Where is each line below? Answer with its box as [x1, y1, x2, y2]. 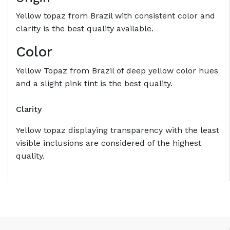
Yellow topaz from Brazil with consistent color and [16, 11, 215, 21]
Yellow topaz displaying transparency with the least [16, 125, 219, 136]
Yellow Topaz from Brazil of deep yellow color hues [16, 66, 218, 76]
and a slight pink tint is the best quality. [16, 79, 172, 89]
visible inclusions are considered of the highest [16, 138, 201, 148]
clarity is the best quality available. [16, 24, 154, 34]
